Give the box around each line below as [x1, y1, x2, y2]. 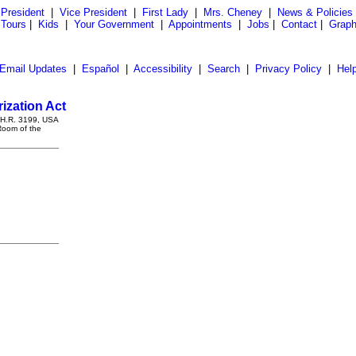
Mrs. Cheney [203, 6, 262, 18]
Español [81, 63, 119, 75]
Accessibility [133, 63, 192, 75]
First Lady [141, 6, 188, 18]
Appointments [168, 18, 232, 30]
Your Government [74, 18, 154, 30]
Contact [281, 18, 317, 30]
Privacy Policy [254, 63, 322, 75]
